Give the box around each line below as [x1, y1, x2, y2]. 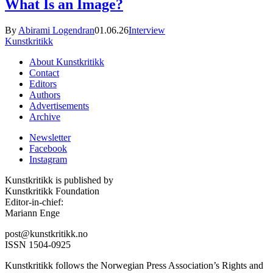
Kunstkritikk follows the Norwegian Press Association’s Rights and [5, 260, 263, 271]
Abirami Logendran [18, 25, 94, 36]
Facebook [29, 143, 67, 154]
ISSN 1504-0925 [5, 239, 71, 250]
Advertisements [29, 101, 89, 112]
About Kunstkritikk [29, 57, 104, 68]
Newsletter [29, 132, 71, 143]
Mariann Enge [5, 208, 60, 219]
